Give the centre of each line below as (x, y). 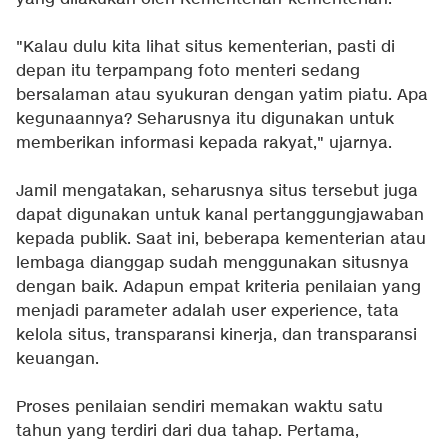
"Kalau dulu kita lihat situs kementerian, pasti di (205, 47)
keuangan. (57, 359)
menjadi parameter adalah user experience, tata (207, 311)
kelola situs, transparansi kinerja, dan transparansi (216, 335)
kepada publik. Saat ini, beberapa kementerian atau (221, 239)
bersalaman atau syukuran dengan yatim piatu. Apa (222, 95)
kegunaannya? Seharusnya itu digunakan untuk (205, 119)
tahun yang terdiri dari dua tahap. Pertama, (187, 431)
